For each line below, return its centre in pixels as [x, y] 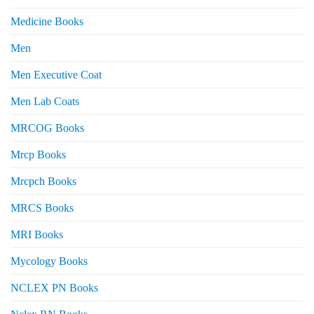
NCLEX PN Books [54, 288]
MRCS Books [42, 208]
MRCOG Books [47, 128]
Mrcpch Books [43, 182]
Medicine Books [47, 22]
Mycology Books [49, 261]
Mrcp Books [38, 155]
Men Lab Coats [45, 102]
